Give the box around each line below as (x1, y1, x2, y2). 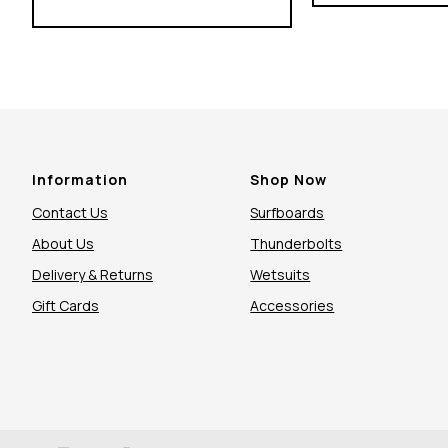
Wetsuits (250, 265, 311, 284)
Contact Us (32, 203, 108, 222)
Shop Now (250, 170, 328, 189)
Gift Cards (32, 296, 99, 315)
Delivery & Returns (32, 265, 153, 284)
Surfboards (250, 203, 325, 222)
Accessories (250, 296, 335, 315)
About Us (32, 234, 94, 253)
